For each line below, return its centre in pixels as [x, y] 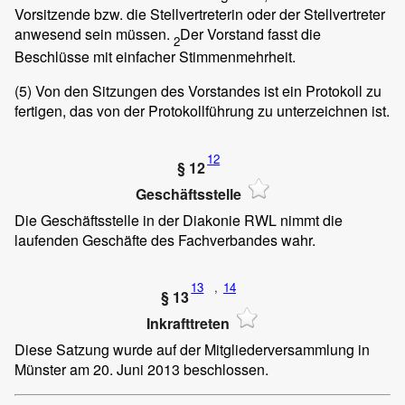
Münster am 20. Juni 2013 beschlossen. [141, 369]
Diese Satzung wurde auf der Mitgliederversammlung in [192, 349]
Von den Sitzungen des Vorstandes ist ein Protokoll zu [207, 91]
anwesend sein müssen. [94, 33]
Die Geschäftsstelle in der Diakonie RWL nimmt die [179, 220]
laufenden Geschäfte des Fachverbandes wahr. [165, 240]
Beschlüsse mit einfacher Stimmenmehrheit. [155, 57]
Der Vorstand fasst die [250, 33]
